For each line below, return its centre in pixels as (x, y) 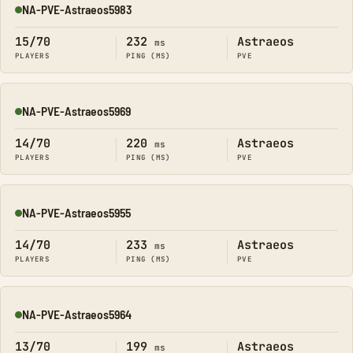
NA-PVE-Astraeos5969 (76, 111)
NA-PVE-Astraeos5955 (76, 212)
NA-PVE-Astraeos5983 (77, 9)
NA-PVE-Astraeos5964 (77, 314)
